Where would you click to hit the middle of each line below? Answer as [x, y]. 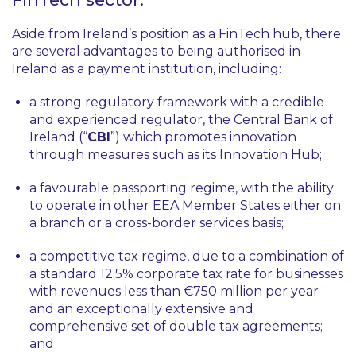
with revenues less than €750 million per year [174, 291]
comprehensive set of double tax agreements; [176, 326]
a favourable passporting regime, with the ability [182, 188]
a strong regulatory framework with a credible [177, 102]
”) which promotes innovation [203, 137]
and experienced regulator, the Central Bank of [181, 120]
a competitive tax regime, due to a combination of [187, 256]
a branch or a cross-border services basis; [157, 223]
